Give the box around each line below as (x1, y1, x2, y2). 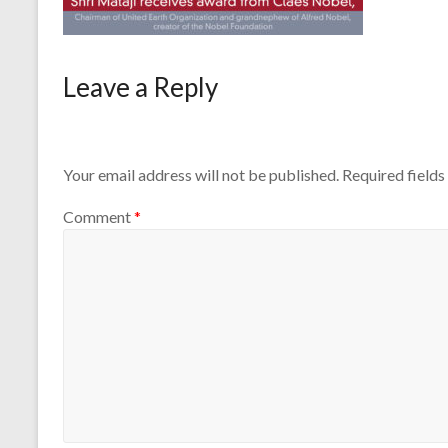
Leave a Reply (63, 71, 218, 103)
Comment (63, 206, 134, 226)
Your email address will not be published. (63, 165, 339, 185)
